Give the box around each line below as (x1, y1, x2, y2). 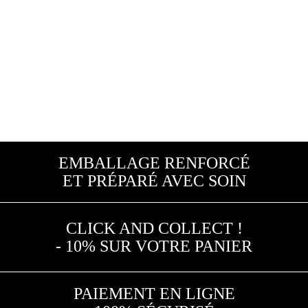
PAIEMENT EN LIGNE (73, 285, 235, 302)
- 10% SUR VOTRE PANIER (56, 237, 252, 255)
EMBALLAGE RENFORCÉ (58, 154, 250, 172)
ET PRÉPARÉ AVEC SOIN (62, 172, 246, 190)
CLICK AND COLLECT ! (65, 219, 243, 237)
